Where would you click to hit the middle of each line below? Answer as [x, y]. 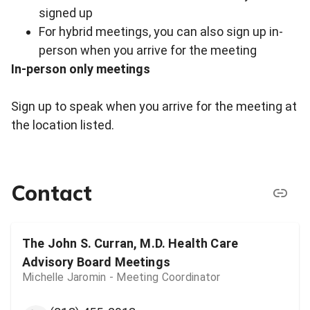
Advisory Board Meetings [96, 262]
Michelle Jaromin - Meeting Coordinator [121, 277]
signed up [66, 13]
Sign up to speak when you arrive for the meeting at [154, 107]
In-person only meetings [81, 69]
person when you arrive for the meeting [148, 51]
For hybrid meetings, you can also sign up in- [161, 32]
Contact [52, 193]
